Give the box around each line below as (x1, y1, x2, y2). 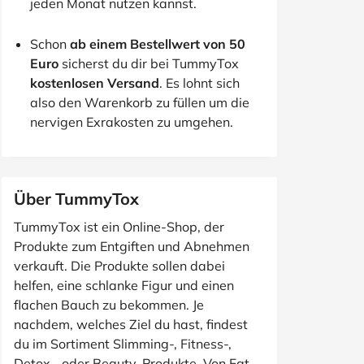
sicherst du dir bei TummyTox (58, 55, 239, 71)
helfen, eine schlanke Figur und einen (14, 277, 234, 293)
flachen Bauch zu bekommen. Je (14, 297, 204, 313)
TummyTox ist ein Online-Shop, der (14, 219, 224, 235)
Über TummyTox (14, 188, 139, 209)
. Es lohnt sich (159, 75, 240, 91)
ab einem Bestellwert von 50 (70, 36, 245, 52)
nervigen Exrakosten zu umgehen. (30, 114, 233, 130)
